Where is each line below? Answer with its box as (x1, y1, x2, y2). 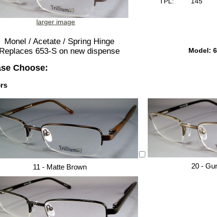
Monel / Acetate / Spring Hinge (4, 37, 114, 46)
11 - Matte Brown (33, 162, 87, 171)
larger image (36, 18, 76, 26)
